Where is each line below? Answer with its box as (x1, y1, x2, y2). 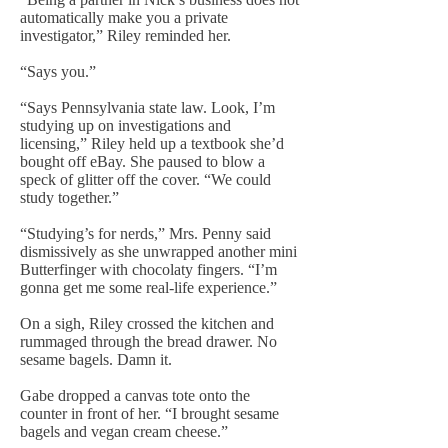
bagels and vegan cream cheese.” (20, 423, 228, 440)
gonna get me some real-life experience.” (20, 279, 277, 296)
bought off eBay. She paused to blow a (20, 153, 265, 170)
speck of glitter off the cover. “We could (20, 171, 271, 188)
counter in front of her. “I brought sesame (20, 405, 279, 422)
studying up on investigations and (20, 117, 231, 134)
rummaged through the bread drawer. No (20, 333, 277, 350)
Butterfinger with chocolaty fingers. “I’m (20, 261, 277, 278)
